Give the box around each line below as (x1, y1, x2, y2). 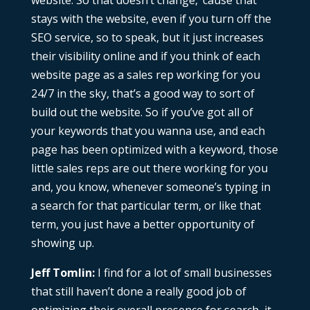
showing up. (30, 235, 94, 251)
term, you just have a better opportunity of (30, 217, 255, 232)
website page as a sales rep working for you (30, 67, 260, 83)
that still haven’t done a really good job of (30, 284, 246, 300)
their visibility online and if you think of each (30, 48, 260, 64)
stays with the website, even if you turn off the (30, 11, 271, 27)
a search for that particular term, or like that (30, 198, 261, 214)
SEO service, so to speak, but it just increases (30, 30, 264, 46)
